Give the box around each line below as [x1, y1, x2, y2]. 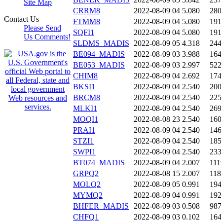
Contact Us [4, 15, 39, 23]
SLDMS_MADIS [73, 39, 129, 48]
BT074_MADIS [73, 158, 125, 167]
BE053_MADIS [73, 61, 125, 70]
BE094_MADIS [73, 50, 125, 59]
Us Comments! [24, 33, 71, 41]
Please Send [24, 24, 61, 32]
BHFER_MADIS [73, 202, 129, 211]
